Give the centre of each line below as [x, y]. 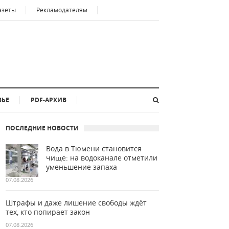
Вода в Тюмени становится [94, 148]
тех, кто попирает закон [48, 212]
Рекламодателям [62, 10]
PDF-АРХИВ [49, 100]
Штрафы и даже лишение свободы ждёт [76, 203]
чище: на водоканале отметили [102, 158]
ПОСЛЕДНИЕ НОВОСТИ [42, 128]
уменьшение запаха [82, 167]
